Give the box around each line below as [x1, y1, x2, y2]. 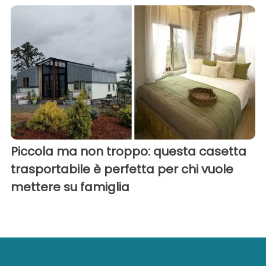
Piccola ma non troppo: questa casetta [11, 143, 246, 160]
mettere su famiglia [11, 179, 129, 196]
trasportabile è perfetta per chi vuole [11, 161, 233, 178]
